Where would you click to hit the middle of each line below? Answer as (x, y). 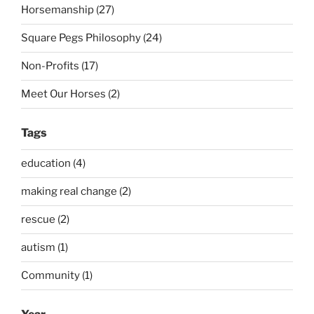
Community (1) (57, 276)
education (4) (53, 164)
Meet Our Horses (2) (70, 94)
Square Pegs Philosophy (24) (91, 38)
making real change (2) (76, 192)
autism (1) (45, 248)
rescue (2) (45, 220)
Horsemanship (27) (68, 10)
